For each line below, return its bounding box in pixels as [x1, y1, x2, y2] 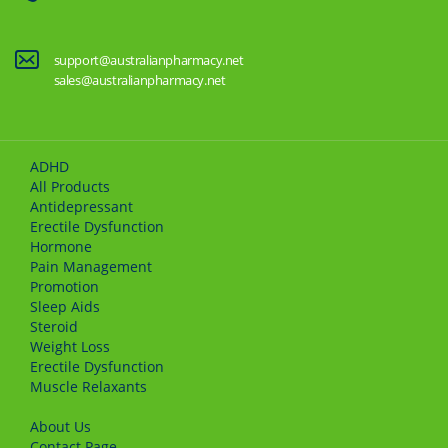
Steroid [30, 317, 78, 337]
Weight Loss [30, 337, 110, 357]
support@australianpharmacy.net [53, 51, 244, 70]
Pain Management [30, 257, 152, 277]
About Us [30, 417, 91, 437]
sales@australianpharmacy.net [53, 71, 226, 90]
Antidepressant [30, 197, 133, 217]
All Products [30, 177, 110, 197]
